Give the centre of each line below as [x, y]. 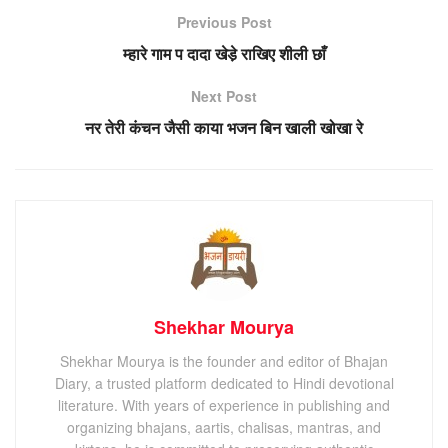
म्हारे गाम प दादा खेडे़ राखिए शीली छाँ [224, 53]
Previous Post [224, 21]
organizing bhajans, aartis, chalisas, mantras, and [224, 426]
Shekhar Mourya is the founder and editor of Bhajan [224, 360]
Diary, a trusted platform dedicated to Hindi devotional [224, 382]
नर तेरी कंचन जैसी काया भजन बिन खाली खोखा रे [224, 127]
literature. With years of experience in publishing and [224, 404]
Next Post [224, 95]
